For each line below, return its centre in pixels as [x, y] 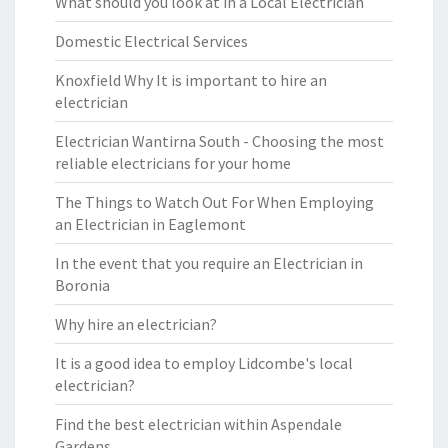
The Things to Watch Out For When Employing [214, 202]
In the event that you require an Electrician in [209, 263]
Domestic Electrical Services [151, 41]
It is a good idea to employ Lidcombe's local [204, 363]
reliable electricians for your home [173, 163]
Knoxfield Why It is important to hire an [191, 80]
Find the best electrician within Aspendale [198, 424]
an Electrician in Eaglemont [150, 224]
